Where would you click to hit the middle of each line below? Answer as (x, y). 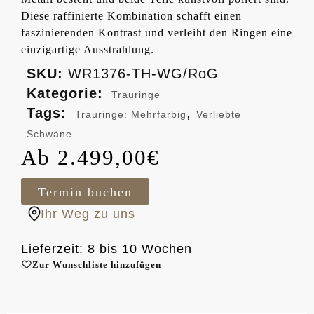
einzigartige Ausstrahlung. (88, 49)
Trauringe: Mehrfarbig (131, 114)
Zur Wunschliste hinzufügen (97, 264)
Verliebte (219, 114)
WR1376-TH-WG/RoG (143, 73)
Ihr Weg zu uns (88, 213)
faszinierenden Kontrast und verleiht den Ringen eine (157, 32)
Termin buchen (85, 192)
